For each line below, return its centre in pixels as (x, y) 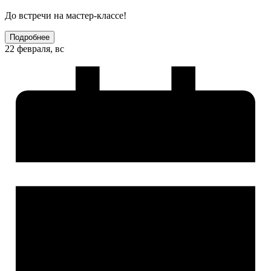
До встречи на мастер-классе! (66, 16)
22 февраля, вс (34, 49)
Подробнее (30, 38)
